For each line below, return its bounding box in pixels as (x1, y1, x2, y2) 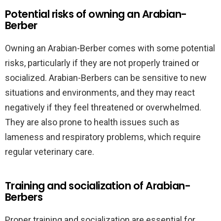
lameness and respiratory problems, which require (5, 132, 201, 142)
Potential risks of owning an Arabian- (5, 7, 187, 21)
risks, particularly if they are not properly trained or (5, 58, 199, 68)
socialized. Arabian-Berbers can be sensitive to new (5, 73, 207, 83)
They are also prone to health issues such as (5, 117, 180, 127)
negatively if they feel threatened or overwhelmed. (5, 102, 201, 112)
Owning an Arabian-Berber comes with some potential (5, 43, 215, 53)
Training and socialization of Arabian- (5, 179, 191, 193)
